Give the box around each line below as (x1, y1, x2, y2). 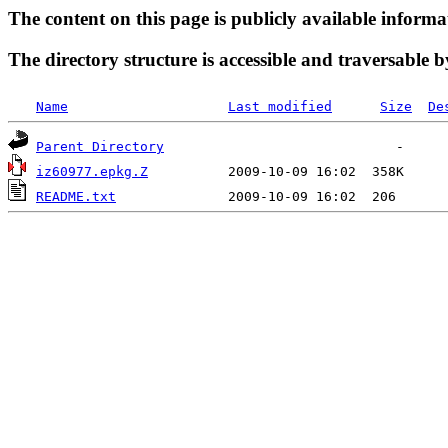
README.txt (36, 189, 116, 205)
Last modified (228, 99, 332, 115)
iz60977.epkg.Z (36, 164, 148, 180)
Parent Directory (36, 139, 164, 155)
